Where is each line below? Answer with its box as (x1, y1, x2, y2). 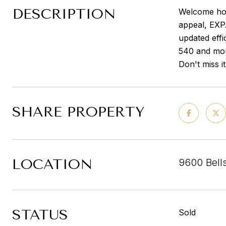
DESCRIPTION (12, 6, 116, 22)
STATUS (12, 206, 68, 223)
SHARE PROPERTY (12, 103, 144, 120)
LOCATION (12, 156, 92, 173)
